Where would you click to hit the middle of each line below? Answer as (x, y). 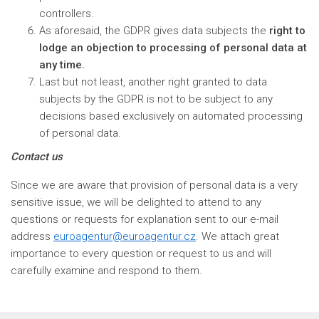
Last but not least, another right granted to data (153, 82)
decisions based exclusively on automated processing (171, 116)
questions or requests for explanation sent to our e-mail (145, 219)
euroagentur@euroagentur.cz (125, 236)
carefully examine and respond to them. (106, 271)
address (32, 236)
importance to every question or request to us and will (141, 253)
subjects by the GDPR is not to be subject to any (156, 99)
